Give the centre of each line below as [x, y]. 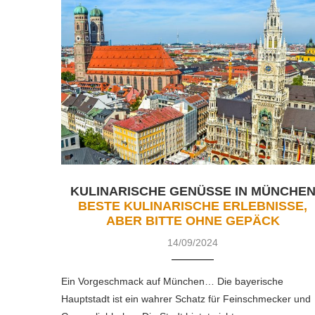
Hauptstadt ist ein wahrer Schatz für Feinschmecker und [186, 299]
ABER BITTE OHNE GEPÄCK [193, 221]
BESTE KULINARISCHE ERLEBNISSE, [193, 206]
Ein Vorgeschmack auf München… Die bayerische [172, 282]
